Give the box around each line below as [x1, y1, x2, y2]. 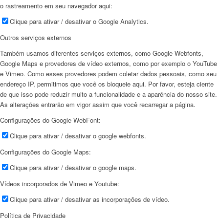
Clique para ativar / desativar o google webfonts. [10, 131, 146, 140]
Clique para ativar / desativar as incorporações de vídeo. [10, 194, 170, 204]
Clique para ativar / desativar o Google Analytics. [10, 16, 149, 26]
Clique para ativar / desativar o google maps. [10, 162, 136, 172]
